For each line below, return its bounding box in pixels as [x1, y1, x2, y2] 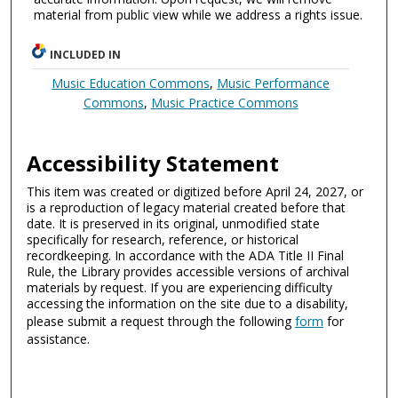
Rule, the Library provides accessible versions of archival [27, 262, 350, 280]
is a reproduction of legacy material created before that [27, 198, 346, 216]
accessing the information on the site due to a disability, [27, 294, 349, 312]
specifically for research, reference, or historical [27, 230, 299, 248]
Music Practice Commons [150, 93, 298, 111]
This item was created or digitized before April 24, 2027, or [27, 182, 364, 200]
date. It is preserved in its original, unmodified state [27, 214, 321, 232]
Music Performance [217, 74, 330, 92]
